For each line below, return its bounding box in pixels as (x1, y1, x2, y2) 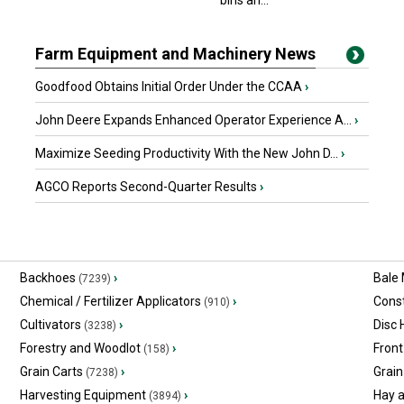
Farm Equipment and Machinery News (35, 44, 316, 63)
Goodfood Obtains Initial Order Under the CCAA (35, 79, 305, 94)
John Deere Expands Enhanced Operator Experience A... (35, 113, 354, 127)
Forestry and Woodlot (19, 341, 141, 355)
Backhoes (19, 271, 76, 285)
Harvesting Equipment (19, 388, 146, 402)
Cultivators (19, 317, 81, 332)
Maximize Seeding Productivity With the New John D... (35, 146, 341, 161)
